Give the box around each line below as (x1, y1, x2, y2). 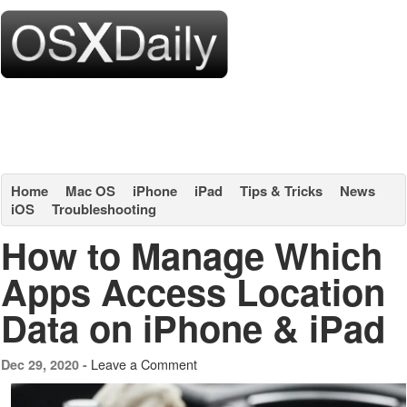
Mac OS (65, 181, 115, 201)
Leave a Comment (91, 354, 197, 373)
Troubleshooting (52, 199, 156, 219)
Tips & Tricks (240, 181, 323, 201)
